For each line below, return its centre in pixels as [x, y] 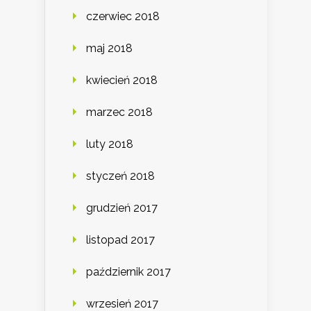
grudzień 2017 [122, 208]
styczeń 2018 [120, 176]
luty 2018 [110, 144]
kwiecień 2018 [122, 81]
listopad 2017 [120, 240]
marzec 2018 [119, 112]
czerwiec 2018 [123, 17]
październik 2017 [128, 272]
